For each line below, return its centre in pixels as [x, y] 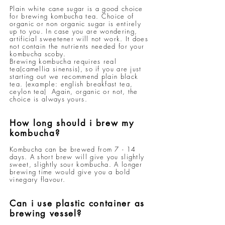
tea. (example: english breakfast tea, [71, 84]
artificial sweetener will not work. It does [79, 39]
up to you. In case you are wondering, [74, 31]
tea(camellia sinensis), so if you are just [76, 69]
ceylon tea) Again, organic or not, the [74, 91]
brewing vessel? [46, 213]
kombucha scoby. [38, 54]
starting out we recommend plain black [74, 76]
